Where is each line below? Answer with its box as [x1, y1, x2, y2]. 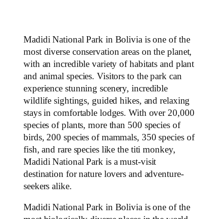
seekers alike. [23, 181, 72, 191]
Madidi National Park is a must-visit [23, 156, 156, 167]
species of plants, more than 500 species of [23, 120, 180, 130]
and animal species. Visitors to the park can [23, 71, 182, 81]
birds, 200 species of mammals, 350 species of [23, 132, 195, 142]
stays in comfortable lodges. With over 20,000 [23, 108, 195, 118]
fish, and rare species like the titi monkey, [23, 144, 175, 154]
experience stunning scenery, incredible [23, 83, 168, 93]
